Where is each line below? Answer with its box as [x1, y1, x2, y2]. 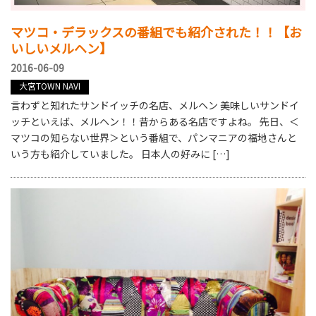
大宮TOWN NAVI [19, 79, 80, 92]
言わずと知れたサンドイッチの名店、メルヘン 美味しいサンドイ [11, 97, 299, 112]
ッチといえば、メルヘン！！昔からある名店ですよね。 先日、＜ [11, 114, 299, 128]
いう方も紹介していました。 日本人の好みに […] [11, 146, 230, 161]
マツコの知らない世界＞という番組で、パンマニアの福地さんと [11, 130, 297, 145]
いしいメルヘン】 [11, 38, 112, 57]
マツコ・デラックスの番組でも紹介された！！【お [11, 22, 302, 41]
